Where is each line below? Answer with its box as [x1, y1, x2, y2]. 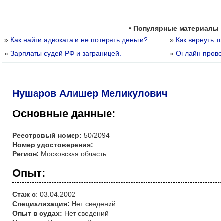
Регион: [12, 150, 39, 158]
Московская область [39, 150, 106, 158]
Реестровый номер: [12, 131, 82, 140]
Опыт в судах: [12, 209, 62, 218]
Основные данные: [12, 108, 115, 120]
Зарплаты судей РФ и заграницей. [10, 49, 121, 58]
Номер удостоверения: [12, 141, 93, 149]
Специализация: [12, 200, 70, 208]
